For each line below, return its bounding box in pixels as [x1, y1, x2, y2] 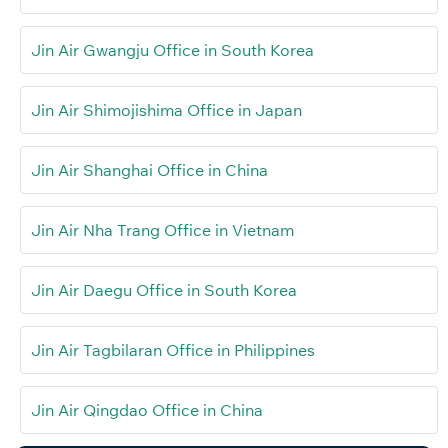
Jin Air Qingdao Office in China [31, 399, 263, 420]
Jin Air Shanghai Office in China [31, 159, 268, 180]
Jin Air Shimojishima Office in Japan [31, 99, 302, 120]
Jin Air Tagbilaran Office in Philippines [31, 339, 315, 360]
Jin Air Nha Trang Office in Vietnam [31, 219, 294, 240]
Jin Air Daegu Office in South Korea [31, 279, 297, 300]
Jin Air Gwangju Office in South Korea [31, 39, 314, 60]
